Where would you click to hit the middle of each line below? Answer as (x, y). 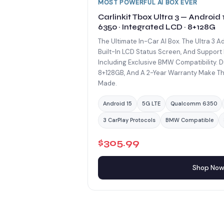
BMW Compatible (189, 120)
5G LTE (151, 104)
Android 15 (117, 104)
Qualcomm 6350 (194, 104)
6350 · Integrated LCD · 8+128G (157, 27)
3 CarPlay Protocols (129, 120)
